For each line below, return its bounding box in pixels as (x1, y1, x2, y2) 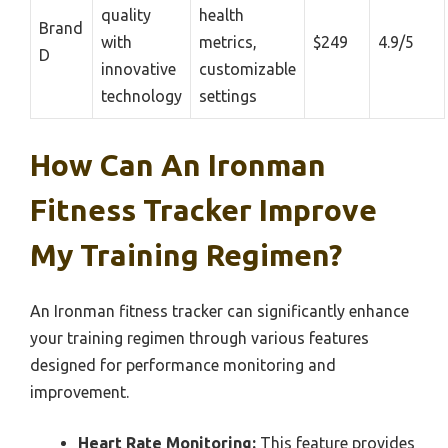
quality (101, 6, 151, 24)
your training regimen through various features (30, 329, 369, 347)
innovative (101, 60, 176, 78)
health (199, 6, 244, 24)
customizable (199, 60, 296, 78)
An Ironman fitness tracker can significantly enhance (30, 302, 409, 320)
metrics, (199, 33, 257, 51)
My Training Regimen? (30, 238, 342, 272)
